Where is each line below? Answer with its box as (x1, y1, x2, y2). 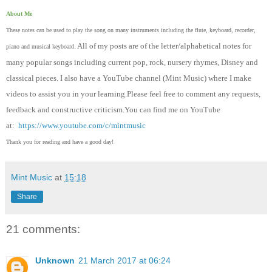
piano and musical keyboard (6, 42, 74, 50)
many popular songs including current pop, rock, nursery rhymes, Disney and (6, 57, 258, 67)
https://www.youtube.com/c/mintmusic (18, 120, 146, 130)
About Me (6, 10, 32, 17)
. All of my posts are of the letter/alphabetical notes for (74, 41, 251, 50)
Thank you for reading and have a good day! (6, 138, 114, 145)
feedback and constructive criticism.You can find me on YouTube (6, 104, 220, 114)
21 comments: (6, 222, 80, 236)
